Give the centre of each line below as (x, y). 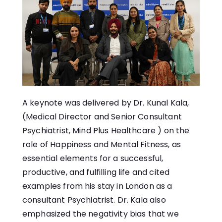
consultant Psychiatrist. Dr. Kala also (94, 200)
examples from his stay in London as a (97, 186)
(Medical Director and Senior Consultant (102, 116)
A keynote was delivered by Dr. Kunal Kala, (106, 103)
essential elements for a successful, (93, 158)
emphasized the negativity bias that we (101, 214)
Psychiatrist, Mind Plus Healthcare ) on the (106, 130)
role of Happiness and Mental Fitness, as (102, 144)
